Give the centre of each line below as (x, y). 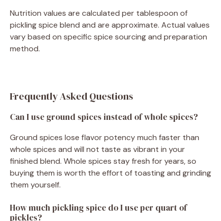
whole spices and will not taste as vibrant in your (97, 149)
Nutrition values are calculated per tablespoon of (99, 13)
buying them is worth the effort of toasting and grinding (110, 173)
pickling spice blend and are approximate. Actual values (110, 25)
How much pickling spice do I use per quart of (98, 208)
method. (25, 49)
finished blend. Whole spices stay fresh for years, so (103, 161)
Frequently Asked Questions (72, 96)
